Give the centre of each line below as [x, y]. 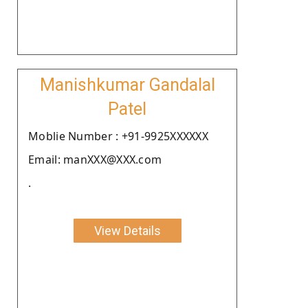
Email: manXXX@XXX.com [95, 159]
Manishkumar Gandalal [127, 85]
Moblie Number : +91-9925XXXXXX [118, 136]
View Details [127, 230]
